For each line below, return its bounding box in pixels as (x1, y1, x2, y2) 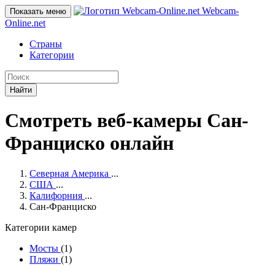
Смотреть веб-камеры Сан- (5, 109, 249, 132)
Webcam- (199, 6, 239, 16)
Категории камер (5, 222, 77, 233)
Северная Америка (29, 168, 109, 179)
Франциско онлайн (5, 132, 174, 155)
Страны (29, 39, 62, 49)
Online (5, 18, 31, 28)
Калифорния (29, 190, 82, 201)
